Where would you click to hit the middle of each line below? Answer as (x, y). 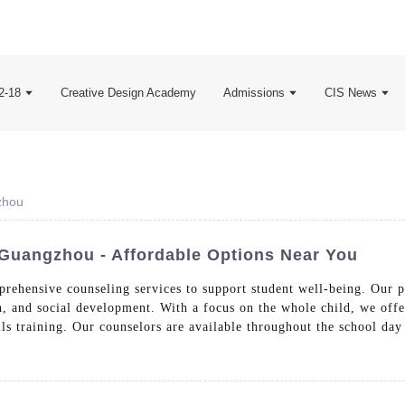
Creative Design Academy (128, 92)
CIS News (350, 92)
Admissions (254, 92)
